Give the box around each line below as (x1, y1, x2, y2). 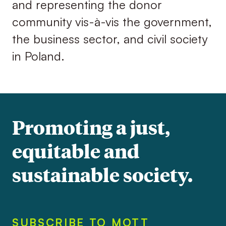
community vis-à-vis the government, (12, 14, 212, 30)
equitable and (12, 138, 139, 163)
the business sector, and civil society (12, 31, 207, 47)
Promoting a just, (12, 115, 170, 140)
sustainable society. (12, 162, 193, 187)
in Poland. (12, 48, 65, 64)
